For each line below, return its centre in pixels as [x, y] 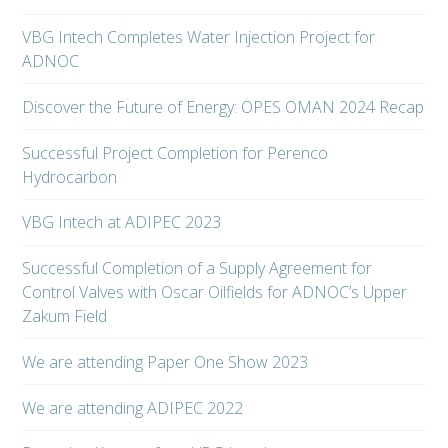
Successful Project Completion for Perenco [175, 152]
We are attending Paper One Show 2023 [165, 361]
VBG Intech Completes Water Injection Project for [199, 36]
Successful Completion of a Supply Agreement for [197, 268]
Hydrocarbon [70, 176]
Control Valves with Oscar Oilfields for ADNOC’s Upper [215, 292]
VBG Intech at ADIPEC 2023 [122, 222]
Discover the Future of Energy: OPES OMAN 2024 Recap [223, 106]
